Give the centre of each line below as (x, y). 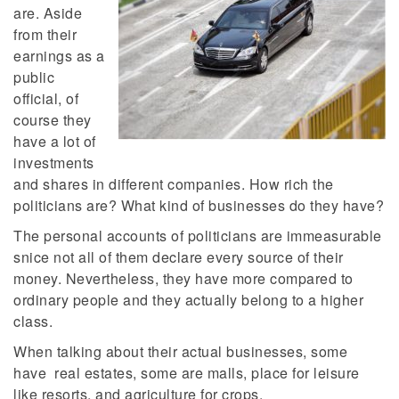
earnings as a (59, 56)
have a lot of (55, 142)
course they (53, 120)
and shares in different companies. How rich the (174, 184)
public (34, 77)
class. (33, 322)
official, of (46, 99)
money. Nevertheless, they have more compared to (183, 279)
